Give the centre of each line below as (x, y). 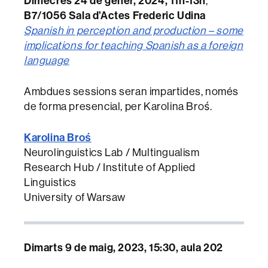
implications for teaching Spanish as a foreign (134, 45)
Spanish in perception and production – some (134, 31)
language (47, 60)
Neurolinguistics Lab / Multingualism (112, 153)
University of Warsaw (75, 197)
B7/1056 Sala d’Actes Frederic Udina (115, 16)
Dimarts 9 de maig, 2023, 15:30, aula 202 (124, 248)
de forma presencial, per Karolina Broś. (118, 106)
